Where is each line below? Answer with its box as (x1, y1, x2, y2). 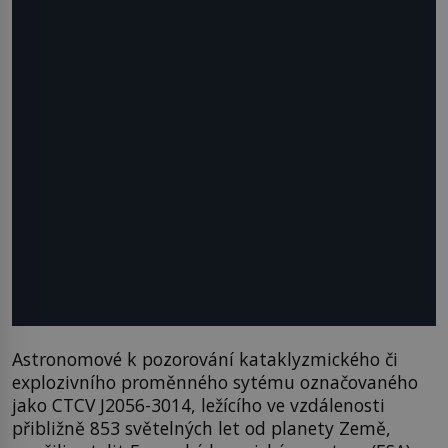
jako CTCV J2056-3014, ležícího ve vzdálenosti (12, 393, 385, 418)
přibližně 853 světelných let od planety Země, (12, 416, 391, 441)
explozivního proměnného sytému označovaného (12, 370, 418, 395)
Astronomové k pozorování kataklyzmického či (12, 347, 398, 372)
